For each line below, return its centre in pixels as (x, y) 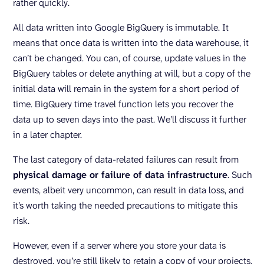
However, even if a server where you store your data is (119, 245)
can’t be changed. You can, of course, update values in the (129, 58)
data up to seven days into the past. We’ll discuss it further (130, 119)
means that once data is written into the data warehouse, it (131, 43)
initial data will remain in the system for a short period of (126, 89)
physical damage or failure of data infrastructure (120, 175)
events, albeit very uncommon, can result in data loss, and (128, 190)
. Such (240, 175)
